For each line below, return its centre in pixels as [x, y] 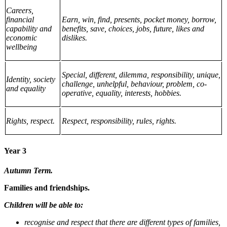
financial [20, 19]
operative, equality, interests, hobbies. [122, 93]
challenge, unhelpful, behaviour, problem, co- [134, 84]
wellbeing [22, 47]
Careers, [20, 10]
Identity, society [31, 79]
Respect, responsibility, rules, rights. [119, 121]
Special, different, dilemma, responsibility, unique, [141, 74]
